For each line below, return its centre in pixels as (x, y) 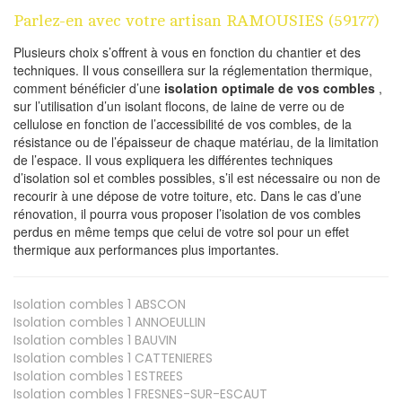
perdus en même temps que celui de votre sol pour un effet (181, 232)
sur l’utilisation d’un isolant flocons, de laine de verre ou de (179, 106)
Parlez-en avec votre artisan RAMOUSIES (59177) (196, 21)
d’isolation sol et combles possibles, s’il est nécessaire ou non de (197, 178)
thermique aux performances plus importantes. (146, 250)
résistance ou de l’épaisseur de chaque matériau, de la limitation (196, 142)
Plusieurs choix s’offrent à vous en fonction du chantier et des (187, 52)
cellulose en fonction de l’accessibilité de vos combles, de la (183, 124)
